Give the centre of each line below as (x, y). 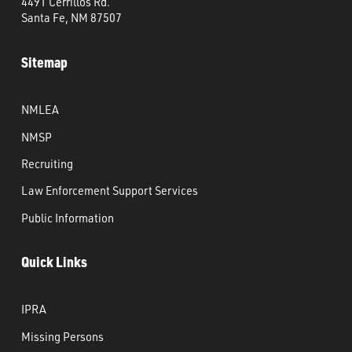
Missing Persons (62, 336)
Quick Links (54, 261)
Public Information (67, 217)
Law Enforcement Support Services (109, 191)
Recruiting (47, 163)
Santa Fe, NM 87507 (71, 18)
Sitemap (44, 62)
